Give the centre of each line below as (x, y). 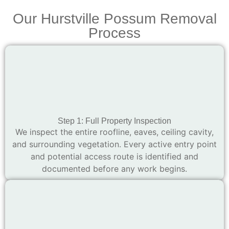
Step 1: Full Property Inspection (114, 121)
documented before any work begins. (114, 168)
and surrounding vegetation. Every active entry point (114, 144)
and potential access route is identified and (114, 156)
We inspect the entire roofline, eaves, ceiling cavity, (114, 132)
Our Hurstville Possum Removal (114, 18)
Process (114, 33)
